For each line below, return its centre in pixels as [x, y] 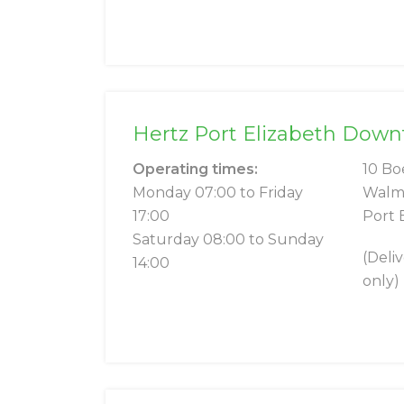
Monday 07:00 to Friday [218, 193]
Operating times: [195, 170]
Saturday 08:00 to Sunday [228, 240]
